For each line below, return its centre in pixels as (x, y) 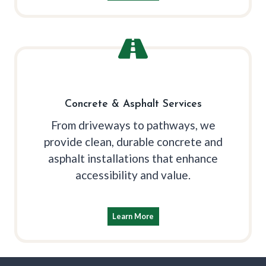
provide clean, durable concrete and (133, 141)
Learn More (133, 216)
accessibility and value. (133, 175)
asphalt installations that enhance (133, 158)
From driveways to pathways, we (133, 125)
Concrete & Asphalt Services (133, 104)
